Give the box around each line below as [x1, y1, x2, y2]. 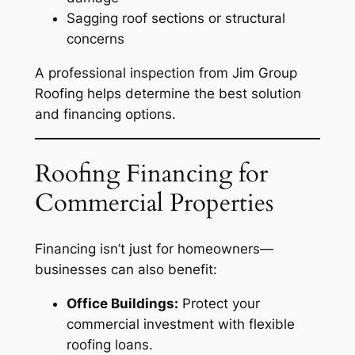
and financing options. [34, 105, 176, 122]
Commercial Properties [34, 186, 273, 220]
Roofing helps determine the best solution [34, 85, 301, 101]
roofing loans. [66, 336, 153, 353]
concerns [66, 30, 124, 47]
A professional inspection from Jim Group [34, 64, 297, 81]
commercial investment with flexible [66, 315, 295, 332]
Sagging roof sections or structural [66, 10, 285, 26]
